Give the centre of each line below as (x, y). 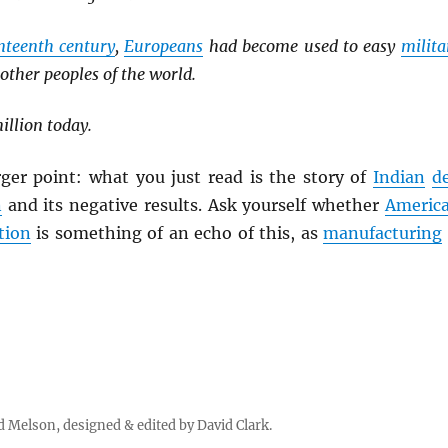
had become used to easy (302, 45)
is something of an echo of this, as (177, 232)
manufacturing (383, 232)
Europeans (164, 45)
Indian (399, 176)
